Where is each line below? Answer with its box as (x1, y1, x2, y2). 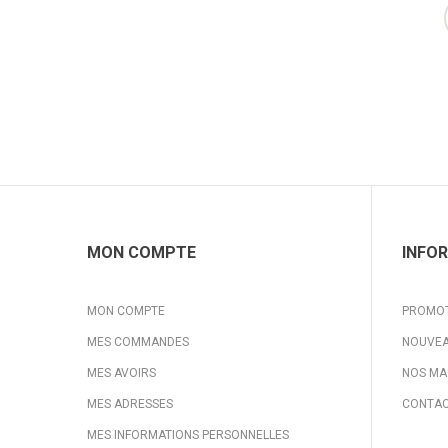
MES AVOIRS (87, 366, 156, 380)
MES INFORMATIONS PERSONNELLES (87, 428, 289, 442)
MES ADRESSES (87, 397, 173, 411)
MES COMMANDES (87, 335, 189, 349)
